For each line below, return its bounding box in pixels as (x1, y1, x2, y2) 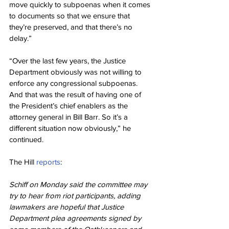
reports (36, 157, 60, 166)
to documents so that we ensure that (9, 11, 132, 20)
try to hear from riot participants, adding (9, 191, 143, 200)
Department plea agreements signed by (9, 214, 143, 222)
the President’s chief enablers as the (9, 101, 130, 110)
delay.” (9, 34, 32, 42)
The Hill (9, 157, 36, 166)
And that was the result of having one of (9, 90, 143, 99)
